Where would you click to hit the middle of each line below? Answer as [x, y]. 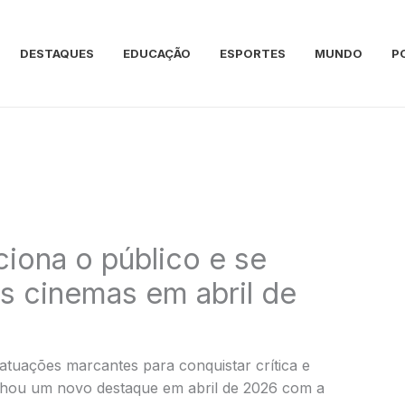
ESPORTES [253, 53]
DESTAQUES [57, 53]
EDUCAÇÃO [157, 53]
